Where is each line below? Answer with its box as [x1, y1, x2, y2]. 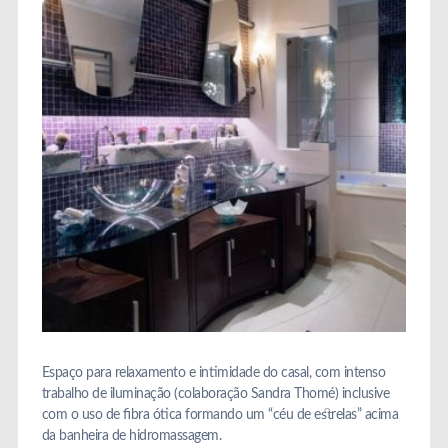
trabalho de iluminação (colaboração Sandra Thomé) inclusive [41, 386, 390, 401]
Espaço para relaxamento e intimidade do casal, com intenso [41, 365, 386, 380]
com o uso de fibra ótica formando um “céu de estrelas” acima [41, 407, 399, 422]
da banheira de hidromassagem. [41, 428, 222, 443]
